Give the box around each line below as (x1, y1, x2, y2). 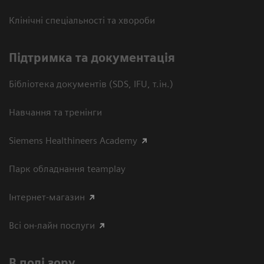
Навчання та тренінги (9, 106, 102, 118)
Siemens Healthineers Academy (9, 134, 137, 146)
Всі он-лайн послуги (9, 219, 95, 231)
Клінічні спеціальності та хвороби (9, 14, 155, 26)
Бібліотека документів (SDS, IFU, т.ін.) (9, 78, 173, 90)
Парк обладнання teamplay (9, 163, 126, 174)
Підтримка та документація (9, 50, 175, 65)
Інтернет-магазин (9, 191, 85, 203)
